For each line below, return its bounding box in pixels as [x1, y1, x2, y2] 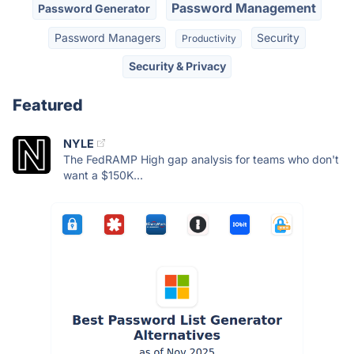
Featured [13, 95, 83, 115]
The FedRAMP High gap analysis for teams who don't [63, 152, 339, 166]
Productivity [181, 32, 236, 44]
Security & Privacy [128, 59, 226, 73]
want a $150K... [63, 168, 143, 182]
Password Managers [54, 30, 160, 44]
